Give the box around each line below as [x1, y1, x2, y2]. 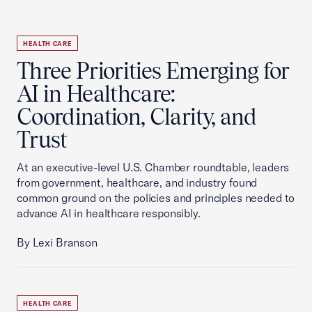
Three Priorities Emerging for [17, 58, 290, 84]
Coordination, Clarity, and [17, 104, 257, 130]
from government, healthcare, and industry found [17, 175, 258, 189]
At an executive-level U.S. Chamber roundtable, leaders [17, 160, 290, 174]
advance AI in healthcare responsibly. [17, 206, 201, 220]
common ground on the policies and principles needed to [17, 191, 295, 205]
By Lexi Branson [17, 235, 97, 249]
